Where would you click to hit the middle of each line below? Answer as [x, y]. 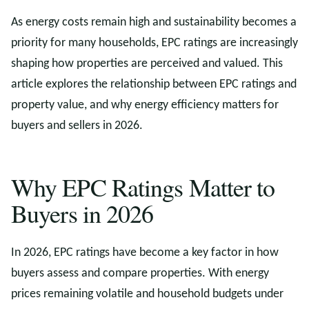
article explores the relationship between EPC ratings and [154, 84]
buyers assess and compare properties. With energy [140, 273]
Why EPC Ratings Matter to [143, 187]
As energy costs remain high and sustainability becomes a [154, 22]
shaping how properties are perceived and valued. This [147, 64]
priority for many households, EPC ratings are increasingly [154, 43]
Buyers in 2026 [82, 213]
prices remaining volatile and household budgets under [147, 294]
